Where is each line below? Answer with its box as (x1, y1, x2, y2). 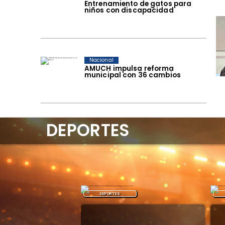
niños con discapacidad (84, 6, 174, 15)
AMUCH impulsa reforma (84, 64, 174, 74)
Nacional (89, 56, 114, 64)
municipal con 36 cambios (84, 70, 181, 80)
